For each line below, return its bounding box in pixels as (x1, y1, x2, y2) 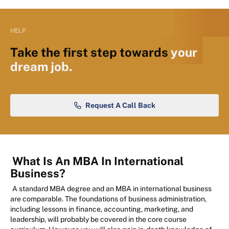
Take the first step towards (10, 45, 171, 60)
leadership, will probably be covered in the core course (10, 215, 187, 224)
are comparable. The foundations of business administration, (10, 195, 207, 203)
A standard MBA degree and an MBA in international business (12, 185, 212, 193)
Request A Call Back (85, 101, 155, 110)
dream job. (10, 59, 72, 74)
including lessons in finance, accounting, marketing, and (10, 205, 193, 214)
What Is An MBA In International (12, 154, 184, 168)
